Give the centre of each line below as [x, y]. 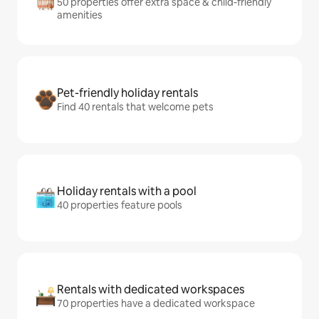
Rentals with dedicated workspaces [151, 290]
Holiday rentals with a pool [127, 192]
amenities [80, 15]
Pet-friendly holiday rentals [127, 93]
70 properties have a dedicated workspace [156, 304]
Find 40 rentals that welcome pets [135, 107]
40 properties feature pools [120, 205]
